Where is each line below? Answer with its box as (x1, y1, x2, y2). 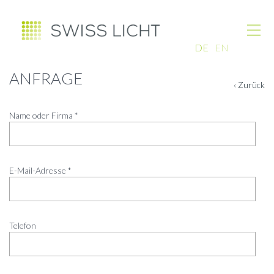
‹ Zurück (234, 80, 265, 90)
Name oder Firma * (9, 110, 78, 120)
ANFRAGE (9, 68, 83, 88)
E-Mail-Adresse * (9, 165, 72, 176)
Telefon (9, 220, 36, 231)
